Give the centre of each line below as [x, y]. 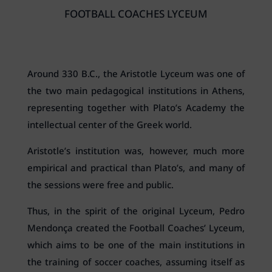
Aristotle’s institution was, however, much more [136, 151]
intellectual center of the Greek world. [109, 125]
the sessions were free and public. [100, 185]
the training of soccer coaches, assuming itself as [136, 262]
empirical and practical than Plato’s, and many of [136, 168]
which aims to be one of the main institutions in [136, 245]
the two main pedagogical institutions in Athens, [136, 91]
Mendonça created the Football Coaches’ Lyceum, [136, 228]
